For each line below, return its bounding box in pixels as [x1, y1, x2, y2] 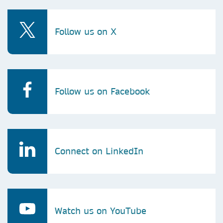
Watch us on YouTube [55, 205, 146, 217]
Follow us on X [55, 26, 116, 37]
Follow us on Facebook [55, 86, 150, 97]
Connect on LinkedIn [55, 145, 143, 157]
